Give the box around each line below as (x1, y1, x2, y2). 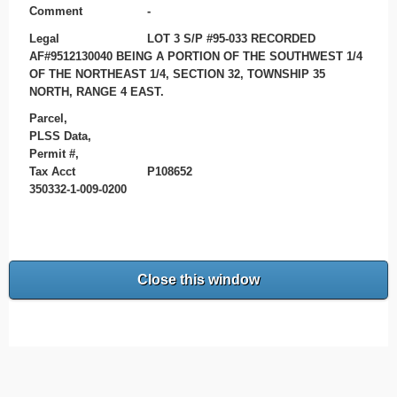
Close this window (137, 272, 260, 288)
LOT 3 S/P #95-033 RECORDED (147, 31, 316, 45)
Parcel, (28, 112, 67, 126)
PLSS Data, (28, 129, 91, 144)
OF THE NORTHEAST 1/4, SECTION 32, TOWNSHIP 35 (28, 66, 325, 81)
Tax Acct (28, 165, 75, 179)
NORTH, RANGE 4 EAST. (28, 84, 164, 98)
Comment (28, 4, 82, 18)
